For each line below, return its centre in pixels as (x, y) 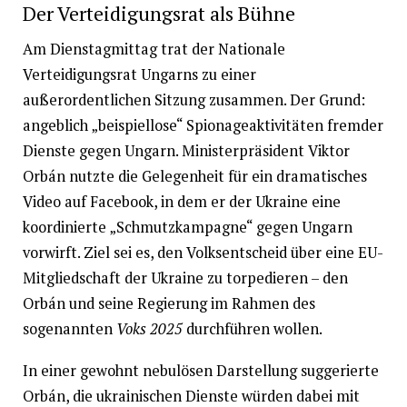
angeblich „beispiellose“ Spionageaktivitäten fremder (203, 125)
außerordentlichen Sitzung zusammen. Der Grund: (194, 99)
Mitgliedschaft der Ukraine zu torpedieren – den (185, 278)
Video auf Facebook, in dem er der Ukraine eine (181, 201)
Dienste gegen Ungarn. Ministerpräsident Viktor (186, 150)
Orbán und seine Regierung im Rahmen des (169, 303)
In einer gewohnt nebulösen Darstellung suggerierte (200, 371)
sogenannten (69, 328)
